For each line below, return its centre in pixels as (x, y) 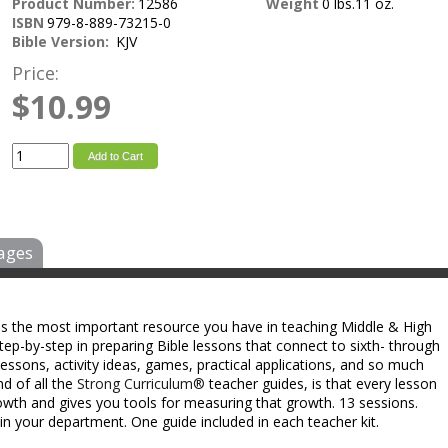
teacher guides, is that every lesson (321, 383)
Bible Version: (62, 41)
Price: (35, 73)
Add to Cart (115, 156)
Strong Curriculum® (141, 383)
